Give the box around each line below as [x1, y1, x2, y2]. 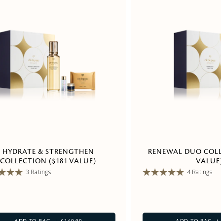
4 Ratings [186, 168, 212, 177]
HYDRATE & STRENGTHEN [2, 148, 94, 156]
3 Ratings [25, 168, 51, 177]
